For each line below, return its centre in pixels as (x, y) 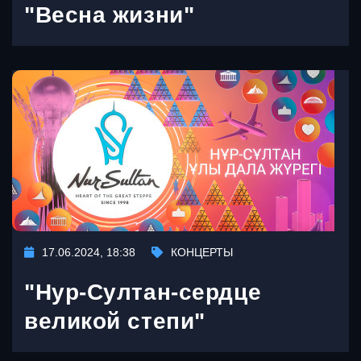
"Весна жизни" (110, 15)
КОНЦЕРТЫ (202, 252)
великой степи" (115, 321)
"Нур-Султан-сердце (143, 292)
